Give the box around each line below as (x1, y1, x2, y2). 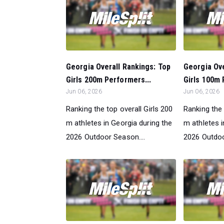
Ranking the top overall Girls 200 (66, 104, 173, 113)
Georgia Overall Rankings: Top (66, 61, 170, 71)
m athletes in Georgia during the (66, 118, 172, 127)
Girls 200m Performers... (66, 74, 151, 84)
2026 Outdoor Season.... (66, 132, 145, 141)
